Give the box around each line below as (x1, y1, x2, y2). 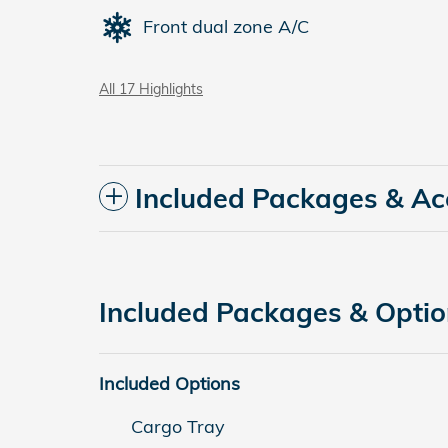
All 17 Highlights (99, 79, 203, 97)
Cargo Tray (131, 414, 225, 438)
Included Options (99, 371, 240, 395)
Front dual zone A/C (143, 15, 309, 39)
